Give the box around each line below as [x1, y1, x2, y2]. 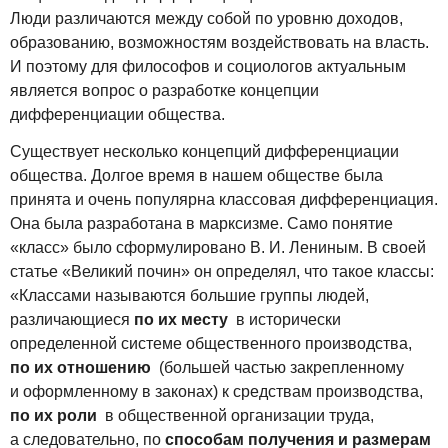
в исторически [228, 310, 341, 328]
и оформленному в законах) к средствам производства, [10, 382, 423, 400]
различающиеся [10, 310, 134, 328]
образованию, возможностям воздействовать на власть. [10, 34, 429, 52]
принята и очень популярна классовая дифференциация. [10, 190, 438, 208]
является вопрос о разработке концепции [10, 82, 319, 100]
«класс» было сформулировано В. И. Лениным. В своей [10, 238, 426, 256]
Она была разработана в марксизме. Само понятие [10, 214, 393, 232]
